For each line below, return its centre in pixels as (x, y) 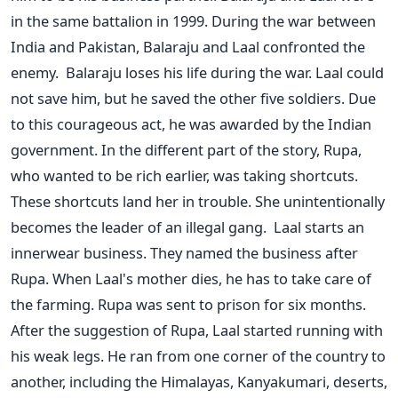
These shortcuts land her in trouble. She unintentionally (198, 201)
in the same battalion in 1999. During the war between (193, 20)
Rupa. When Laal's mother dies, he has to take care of (191, 278)
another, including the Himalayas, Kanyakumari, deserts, (199, 381)
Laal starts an (319, 227)
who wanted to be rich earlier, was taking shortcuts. (184, 175)
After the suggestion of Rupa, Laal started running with (197, 330)
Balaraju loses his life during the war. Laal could (225, 72)
